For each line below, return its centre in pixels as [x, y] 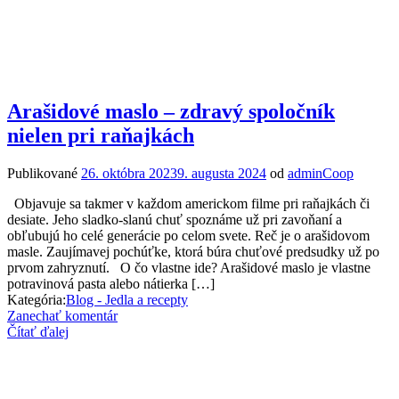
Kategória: [37, 299]
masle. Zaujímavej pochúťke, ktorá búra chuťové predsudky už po [193, 251]
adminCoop [321, 173]
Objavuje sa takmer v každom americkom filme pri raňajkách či [188, 203]
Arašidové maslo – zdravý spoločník [171, 111]
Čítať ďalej [38, 331]
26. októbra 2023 [129, 173]
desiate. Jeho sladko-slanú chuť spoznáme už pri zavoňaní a [175, 219]
